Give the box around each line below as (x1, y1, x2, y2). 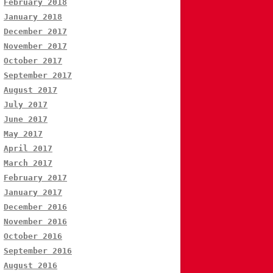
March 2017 (4, 158, 52, 168)
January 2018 (4, 12, 62, 22)
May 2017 (4, 129, 43, 139)
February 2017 (4, 173, 67, 183)
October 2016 (4, 232, 62, 241)
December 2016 (4, 202, 67, 212)
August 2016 (4, 261, 57, 271)
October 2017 (4, 56, 62, 66)
